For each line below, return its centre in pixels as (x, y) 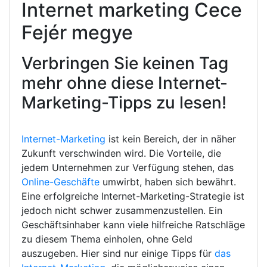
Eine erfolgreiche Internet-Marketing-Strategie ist (133, 196)
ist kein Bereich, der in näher (171, 139)
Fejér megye (77, 32)
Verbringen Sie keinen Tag (125, 63)
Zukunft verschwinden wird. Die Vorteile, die (121, 153)
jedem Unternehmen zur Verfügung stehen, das (128, 167)
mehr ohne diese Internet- (125, 83)
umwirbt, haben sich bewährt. (168, 181)
